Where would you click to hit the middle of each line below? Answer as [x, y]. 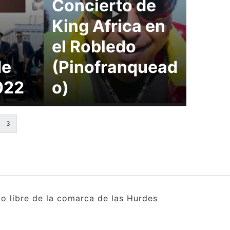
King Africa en [109, 26]
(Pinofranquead [115, 67]
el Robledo [94, 46]
